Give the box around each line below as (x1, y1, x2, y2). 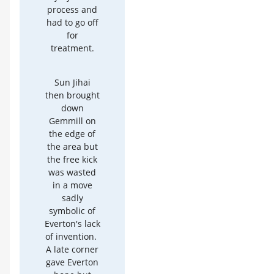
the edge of (49, 127, 95, 139)
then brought (45, 89, 100, 101)
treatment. (50, 42, 94, 54)
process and (47, 4, 97, 15)
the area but (46, 140, 98, 152)
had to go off (46, 17, 98, 28)
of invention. (45, 230, 99, 242)
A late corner (46, 243, 98, 255)
